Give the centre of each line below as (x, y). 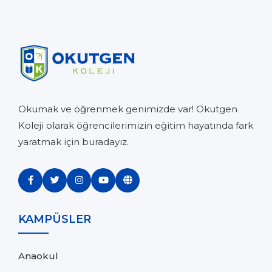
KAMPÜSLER (55, 219)
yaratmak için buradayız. (73, 141)
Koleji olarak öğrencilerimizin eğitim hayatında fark (136, 125)
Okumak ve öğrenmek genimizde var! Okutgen (128, 109)
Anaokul (38, 256)
